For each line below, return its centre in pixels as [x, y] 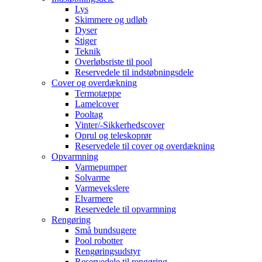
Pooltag [89, 114]
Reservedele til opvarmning [125, 209]
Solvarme [92, 177]
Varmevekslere [102, 188]
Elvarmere [94, 199]
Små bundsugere [106, 230]
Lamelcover [97, 104]
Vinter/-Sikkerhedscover [120, 125]
